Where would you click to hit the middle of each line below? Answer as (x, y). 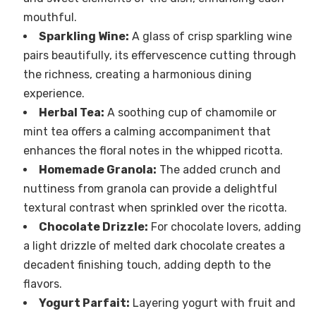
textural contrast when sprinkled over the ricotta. (155, 208)
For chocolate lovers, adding (224, 227)
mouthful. (50, 18)
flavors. (42, 284)
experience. (54, 94)
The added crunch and (218, 170)
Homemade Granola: (97, 170)
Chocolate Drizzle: (93, 227)
